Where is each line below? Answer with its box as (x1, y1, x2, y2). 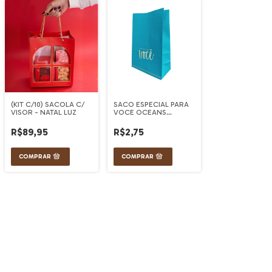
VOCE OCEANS (114, 108, 166, 117)
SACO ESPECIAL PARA (114, 100, 189, 109)
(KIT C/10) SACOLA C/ (11, 100, 84, 109)
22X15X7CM (114, 116, 154, 124)
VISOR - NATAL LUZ (11, 108, 76, 117)
